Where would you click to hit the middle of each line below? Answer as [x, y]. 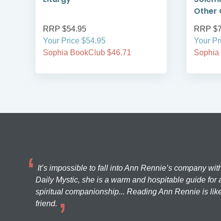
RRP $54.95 [65, 29]
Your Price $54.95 [74, 41]
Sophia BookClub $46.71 [87, 53]
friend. [46, 204]
